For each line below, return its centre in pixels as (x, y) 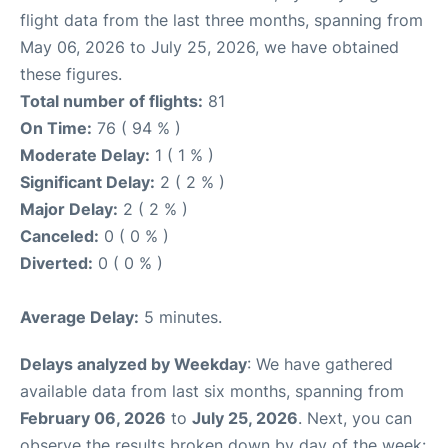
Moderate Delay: (85, 155)
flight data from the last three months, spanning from (221, 20)
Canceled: (59, 236)
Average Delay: (79, 317)
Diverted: (56, 263)
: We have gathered (320, 364)
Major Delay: (69, 209)
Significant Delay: (87, 182)
